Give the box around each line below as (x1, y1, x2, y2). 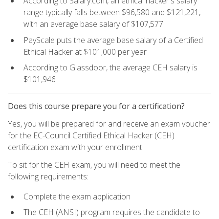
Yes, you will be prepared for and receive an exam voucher (8, 118, 210, 130)
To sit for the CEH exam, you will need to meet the (8, 159, 180, 171)
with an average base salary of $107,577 (23, 18, 163, 29)
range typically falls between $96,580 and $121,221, (23, 6, 200, 18)
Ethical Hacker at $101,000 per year (23, 46, 147, 57)
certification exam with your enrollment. (8, 142, 144, 153)
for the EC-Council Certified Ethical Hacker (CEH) (8, 130, 175, 141)
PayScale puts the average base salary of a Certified (23, 34, 203, 45)
